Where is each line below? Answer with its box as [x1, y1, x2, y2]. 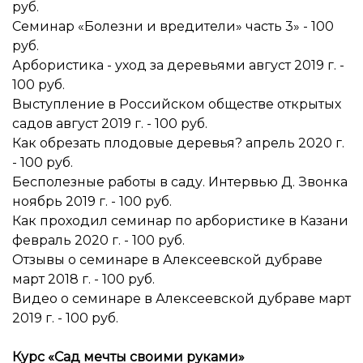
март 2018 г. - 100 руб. [12, 271, 155, 287]
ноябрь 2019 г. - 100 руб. [12, 194, 172, 209]
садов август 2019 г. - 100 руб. [12, 116, 207, 131]
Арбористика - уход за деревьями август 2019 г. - [12, 58, 344, 73]
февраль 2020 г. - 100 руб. [12, 233, 185, 248]
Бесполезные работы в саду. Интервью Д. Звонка [12, 174, 348, 190]
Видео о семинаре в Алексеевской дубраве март [12, 291, 351, 306]
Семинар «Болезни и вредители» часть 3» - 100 [12, 19, 334, 34]
